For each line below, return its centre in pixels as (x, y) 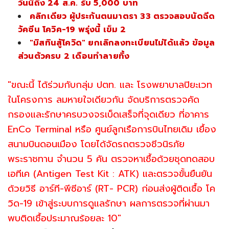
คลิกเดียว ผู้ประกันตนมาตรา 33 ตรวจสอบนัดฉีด (122, 16)
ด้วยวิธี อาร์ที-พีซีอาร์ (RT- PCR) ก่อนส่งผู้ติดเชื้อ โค (111, 188)
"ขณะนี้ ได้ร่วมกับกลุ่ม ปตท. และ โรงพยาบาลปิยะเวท (110, 85)
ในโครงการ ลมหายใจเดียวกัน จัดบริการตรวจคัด (104, 99)
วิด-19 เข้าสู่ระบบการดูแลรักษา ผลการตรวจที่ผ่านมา (109, 203)
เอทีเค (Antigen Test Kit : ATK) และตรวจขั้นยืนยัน (110, 174)
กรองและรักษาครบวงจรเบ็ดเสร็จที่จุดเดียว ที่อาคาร (108, 114)
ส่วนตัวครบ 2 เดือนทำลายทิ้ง (74, 56)
